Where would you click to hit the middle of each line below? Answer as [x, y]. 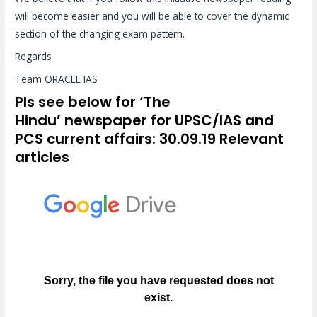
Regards [34, 57]
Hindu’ [38, 120]
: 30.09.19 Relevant [218, 138]
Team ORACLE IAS [57, 79]
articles [42, 157]
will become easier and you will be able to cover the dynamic [152, 16]
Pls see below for [77, 102]
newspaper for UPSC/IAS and [169, 120]
